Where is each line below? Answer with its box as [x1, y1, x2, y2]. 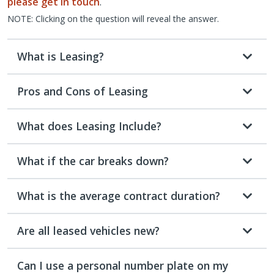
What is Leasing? [17, 48, 104, 64]
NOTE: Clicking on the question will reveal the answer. [7, 12, 219, 24]
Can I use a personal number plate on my [17, 257, 228, 273]
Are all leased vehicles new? [17, 223, 160, 238]
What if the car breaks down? [17, 153, 169, 168]
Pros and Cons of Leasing [17, 83, 148, 98]
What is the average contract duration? [17, 188, 220, 203]
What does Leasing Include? [17, 118, 161, 133]
